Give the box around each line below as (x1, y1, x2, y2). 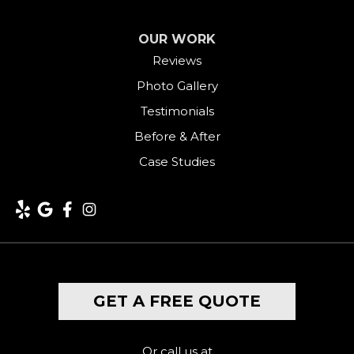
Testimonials (140, 104, 214, 119)
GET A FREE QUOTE (93, 292, 261, 311)
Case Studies (139, 154, 215, 170)
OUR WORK (138, 32, 216, 47)
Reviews (153, 53, 201, 69)
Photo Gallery (136, 78, 218, 94)
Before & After (134, 129, 220, 145)
